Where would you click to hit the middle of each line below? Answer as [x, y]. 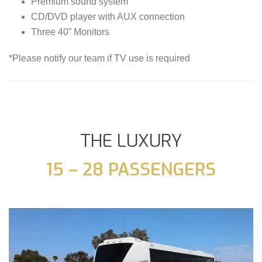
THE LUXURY [131, 141]
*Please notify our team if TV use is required [99, 58]
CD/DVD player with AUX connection [108, 16]
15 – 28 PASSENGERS [131, 169]
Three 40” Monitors [70, 32]
